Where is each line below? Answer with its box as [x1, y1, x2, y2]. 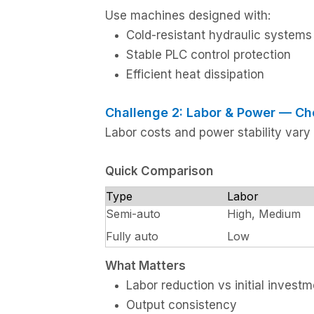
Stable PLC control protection [126, 48, 291, 62]
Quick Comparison [105, 164, 213, 178]
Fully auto [106, 229, 158, 243]
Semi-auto [106, 207, 161, 221]
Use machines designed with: [105, 8, 271, 22]
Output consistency [126, 298, 237, 312]
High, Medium [227, 207, 301, 221]
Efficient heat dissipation [126, 67, 264, 81]
